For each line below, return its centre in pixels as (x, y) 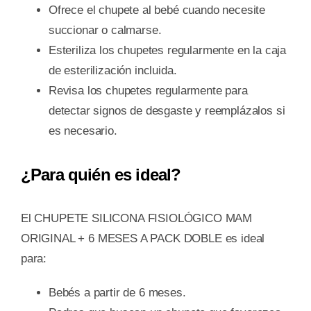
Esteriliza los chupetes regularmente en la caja (167, 51)
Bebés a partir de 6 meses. (117, 293)
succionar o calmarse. (105, 31)
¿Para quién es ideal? (101, 175)
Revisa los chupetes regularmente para (148, 91)
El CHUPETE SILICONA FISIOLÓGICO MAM (136, 219)
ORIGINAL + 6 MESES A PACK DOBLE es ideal (143, 239)
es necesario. (83, 131)
